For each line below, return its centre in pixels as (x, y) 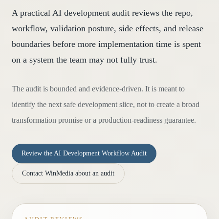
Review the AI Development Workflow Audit (84, 153)
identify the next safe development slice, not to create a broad (106, 104)
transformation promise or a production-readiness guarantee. (104, 120)
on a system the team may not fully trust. (85, 60)
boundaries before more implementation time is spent (106, 44)
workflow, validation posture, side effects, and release (108, 28)
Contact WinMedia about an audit (68, 173)
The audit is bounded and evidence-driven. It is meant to (98, 89)
